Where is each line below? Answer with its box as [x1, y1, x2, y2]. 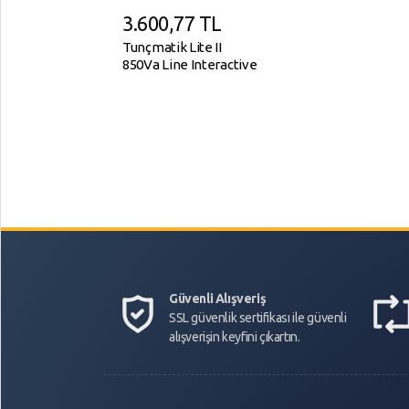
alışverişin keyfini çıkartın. [169, 330, 300, 345]
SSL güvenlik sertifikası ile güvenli [169, 310, 347, 326]
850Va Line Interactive [122, 57, 257, 73]
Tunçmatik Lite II [122, 39, 222, 56]
